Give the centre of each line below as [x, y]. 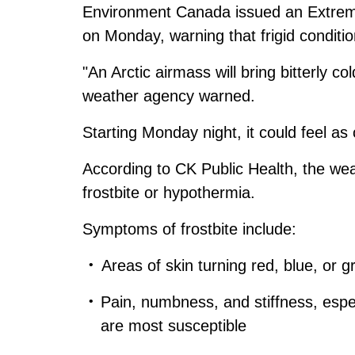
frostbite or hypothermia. [169, 192]
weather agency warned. [169, 95]
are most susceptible [173, 325]
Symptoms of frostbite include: [189, 229]
